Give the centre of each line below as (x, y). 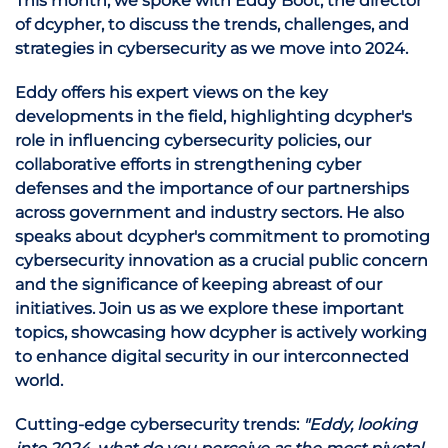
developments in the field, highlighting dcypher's (213, 116)
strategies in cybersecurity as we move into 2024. (211, 48)
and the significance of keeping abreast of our (198, 284)
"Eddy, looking (358, 424)
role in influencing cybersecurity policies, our (193, 140)
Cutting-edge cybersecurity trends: (157, 424)
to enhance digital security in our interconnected (212, 356)
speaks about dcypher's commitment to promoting (222, 236)
